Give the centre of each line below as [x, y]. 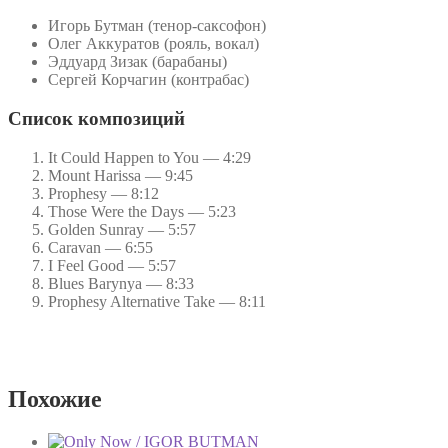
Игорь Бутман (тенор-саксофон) [157, 26]
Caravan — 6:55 [100, 247]
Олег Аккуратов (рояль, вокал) [153, 44]
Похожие [55, 399]
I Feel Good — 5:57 [112, 265]
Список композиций [96, 119]
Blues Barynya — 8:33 [121, 283]
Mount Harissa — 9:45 [120, 175]
